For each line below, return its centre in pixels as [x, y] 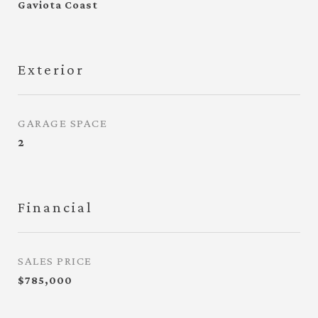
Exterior [51, 70]
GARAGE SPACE [62, 123]
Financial [55, 207]
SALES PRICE [55, 261]
